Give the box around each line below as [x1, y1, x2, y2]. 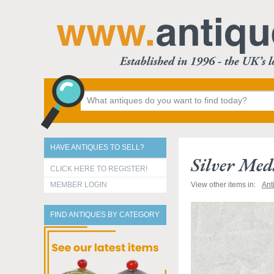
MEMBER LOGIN [50, 180, 107, 189]
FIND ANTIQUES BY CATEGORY [50, 210, 160, 219]
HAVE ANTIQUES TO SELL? [50, 143, 144, 152]
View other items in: [191, 180, 256, 189]
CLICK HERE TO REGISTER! [50, 165, 147, 173]
